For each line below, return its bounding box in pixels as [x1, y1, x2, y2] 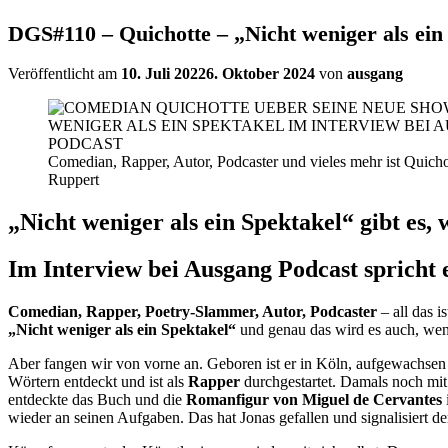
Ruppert [48, 171, 99, 189]
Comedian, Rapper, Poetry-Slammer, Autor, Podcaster [8, 302, 377, 320]
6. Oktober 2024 [206, 65, 315, 83]
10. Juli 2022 [121, 65, 206, 83]
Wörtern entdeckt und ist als [8, 372, 188, 390]
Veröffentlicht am [8, 65, 121, 83]
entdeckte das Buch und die [8, 390, 186, 408]
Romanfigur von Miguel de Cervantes [186, 390, 442, 408]
